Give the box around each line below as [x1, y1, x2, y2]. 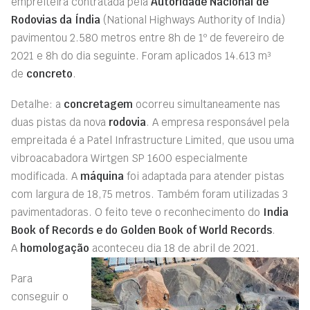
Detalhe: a [11, 98, 64, 111]
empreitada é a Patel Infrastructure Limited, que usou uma [11, 134, 294, 147]
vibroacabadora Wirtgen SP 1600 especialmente [11, 152, 248, 165]
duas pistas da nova [11, 116, 109, 129]
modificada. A [11, 170, 80, 183]
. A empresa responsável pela [146, 116, 289, 129]
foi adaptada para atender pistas [124, 170, 284, 183]
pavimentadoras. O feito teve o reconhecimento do [11, 206, 263, 219]
